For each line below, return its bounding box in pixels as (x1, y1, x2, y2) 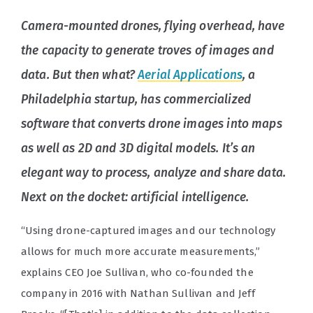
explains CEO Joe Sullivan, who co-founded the (21, 266, 254, 279)
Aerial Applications (138, 68, 243, 83)
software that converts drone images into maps (21, 117, 282, 132)
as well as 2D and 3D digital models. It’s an (21, 141, 256, 156)
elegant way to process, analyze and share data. (21, 166, 286, 181)
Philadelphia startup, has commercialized (21, 92, 251, 108)
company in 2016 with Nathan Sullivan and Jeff (21, 287, 255, 300)
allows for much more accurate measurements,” (21, 245, 261, 259)
